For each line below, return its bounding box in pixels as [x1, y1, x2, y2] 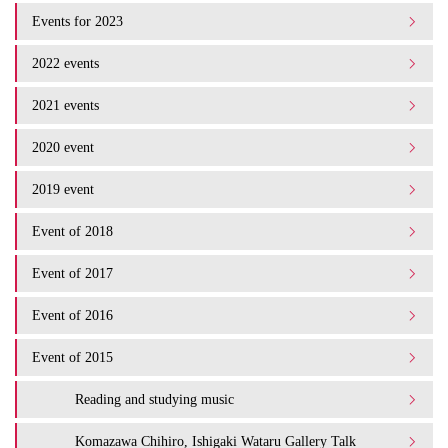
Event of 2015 [32, 349, 113, 365]
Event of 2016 [32, 307, 113, 323]
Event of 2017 [32, 265, 113, 281]
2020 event [32, 139, 94, 155]
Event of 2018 [32, 223, 113, 239]
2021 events [32, 97, 99, 113]
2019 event [32, 181, 94, 197]
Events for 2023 [32, 13, 123, 29]
